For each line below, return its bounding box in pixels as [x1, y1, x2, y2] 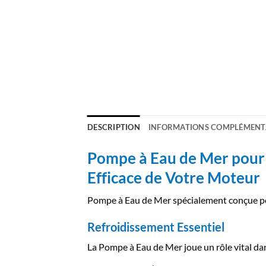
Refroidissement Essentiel [87, 219, 224, 234]
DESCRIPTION [87, 122, 140, 132]
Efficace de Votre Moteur [87, 169, 260, 187]
